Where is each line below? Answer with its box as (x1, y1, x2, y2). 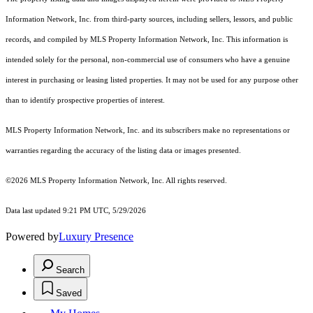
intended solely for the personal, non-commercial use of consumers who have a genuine (6, 56, 290, 64)
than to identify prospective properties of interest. (6, 96, 165, 105)
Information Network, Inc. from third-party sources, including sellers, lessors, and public (6, 15, 293, 24)
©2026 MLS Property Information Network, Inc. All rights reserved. (6, 177, 227, 185)
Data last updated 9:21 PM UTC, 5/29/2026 (6, 207, 146, 215)
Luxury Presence (59, 231, 133, 243)
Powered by (6, 231, 59, 243)
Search (56, 265, 85, 276)
